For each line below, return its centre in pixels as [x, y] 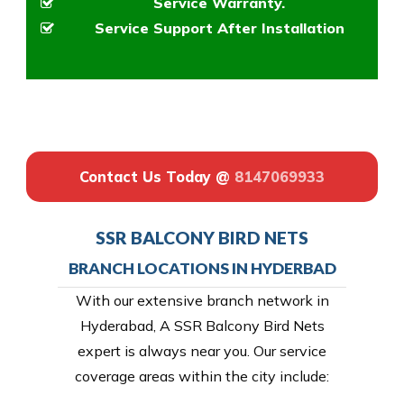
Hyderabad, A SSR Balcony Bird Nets [202, 326]
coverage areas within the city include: [202, 376]
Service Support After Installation [219, 28]
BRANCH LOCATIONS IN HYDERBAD [202, 269]
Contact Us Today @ [155, 177]
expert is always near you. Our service [202, 351]
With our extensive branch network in [202, 301]
